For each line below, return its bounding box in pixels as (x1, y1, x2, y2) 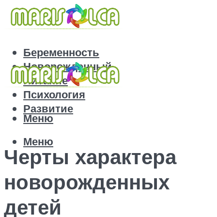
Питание (23, 73, 68, 88)
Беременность (23, 45, 99, 60)
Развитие (23, 101, 73, 116)
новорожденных (4, 169, 170, 194)
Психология (23, 87, 85, 102)
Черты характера (4, 143, 176, 169)
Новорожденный (23, 59, 112, 74)
